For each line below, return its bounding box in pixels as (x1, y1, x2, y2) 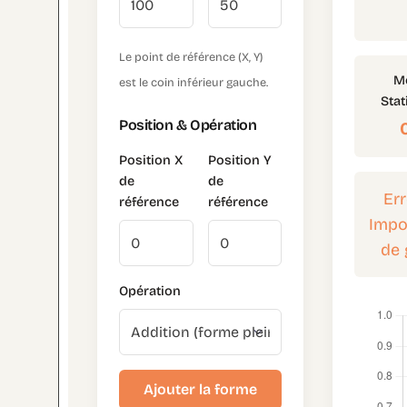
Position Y (207, 153, 272, 169)
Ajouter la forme (144, 380, 258, 398)
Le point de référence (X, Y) (119, 50, 263, 65)
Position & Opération (119, 116, 257, 134)
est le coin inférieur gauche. (119, 75, 268, 90)
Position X (119, 153, 183, 169)
